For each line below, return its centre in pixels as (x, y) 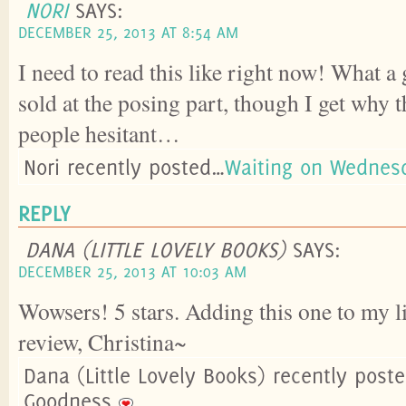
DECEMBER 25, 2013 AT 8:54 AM (128, 32)
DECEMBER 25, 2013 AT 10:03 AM (132, 271)
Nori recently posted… (124, 166)
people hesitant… (99, 133)
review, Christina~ (102, 341)
